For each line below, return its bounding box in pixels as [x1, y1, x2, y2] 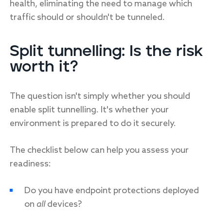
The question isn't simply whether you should [10, 91, 190, 102]
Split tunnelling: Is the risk [10, 43, 203, 59]
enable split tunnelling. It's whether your [10, 105, 169, 115]
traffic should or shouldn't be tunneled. [10, 12, 165, 23]
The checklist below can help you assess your [10, 145, 189, 156]
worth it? [10, 59, 78, 75]
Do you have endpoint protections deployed [24, 185, 199, 196]
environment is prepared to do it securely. [10, 118, 176, 129]
